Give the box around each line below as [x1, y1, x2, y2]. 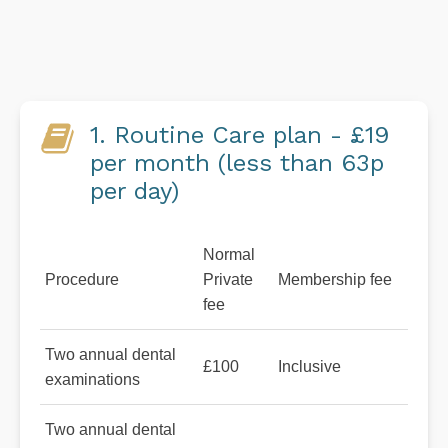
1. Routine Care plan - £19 [90, 120, 389, 149]
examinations [45, 369, 140, 388]
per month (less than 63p [90, 148, 384, 177]
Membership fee [278, 269, 392, 288]
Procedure [45, 269, 119, 288]
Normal [203, 244, 255, 263]
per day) [90, 176, 179, 205]
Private [203, 269, 253, 288]
